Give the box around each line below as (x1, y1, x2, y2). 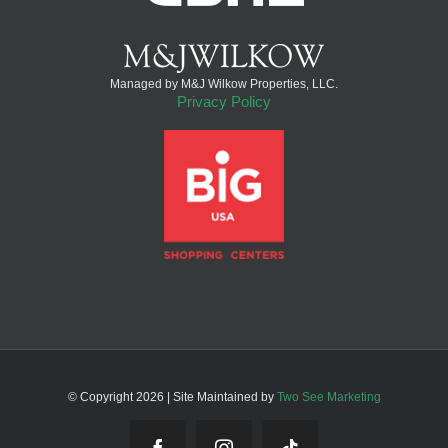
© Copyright (67, 389, 136, 404)
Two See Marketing (276, 389, 381, 404)
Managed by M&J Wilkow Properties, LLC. (110, 77, 338, 92)
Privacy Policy (177, 93, 271, 111)
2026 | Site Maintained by (135, 389, 277, 404)
